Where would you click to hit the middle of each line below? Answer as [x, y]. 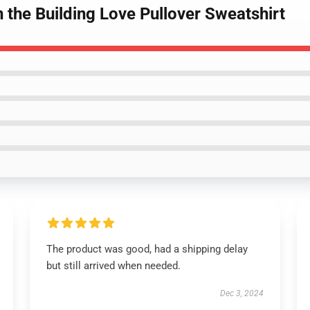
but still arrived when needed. [113, 266]
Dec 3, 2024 [242, 293]
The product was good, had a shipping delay [147, 249]
